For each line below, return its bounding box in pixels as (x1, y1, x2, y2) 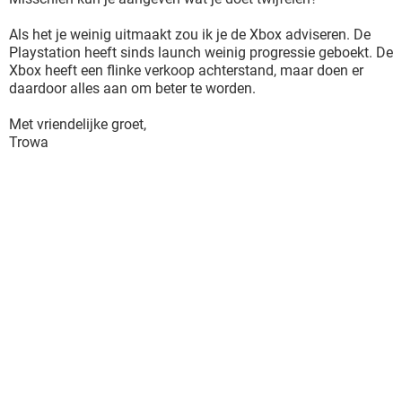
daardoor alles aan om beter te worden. (9, 80, 256, 97)
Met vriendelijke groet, (9, 116, 146, 133)
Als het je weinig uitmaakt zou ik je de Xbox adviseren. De (9, 26, 371, 43)
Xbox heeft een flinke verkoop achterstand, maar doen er (9, 62, 363, 79)
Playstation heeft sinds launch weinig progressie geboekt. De (9, 44, 393, 61)
